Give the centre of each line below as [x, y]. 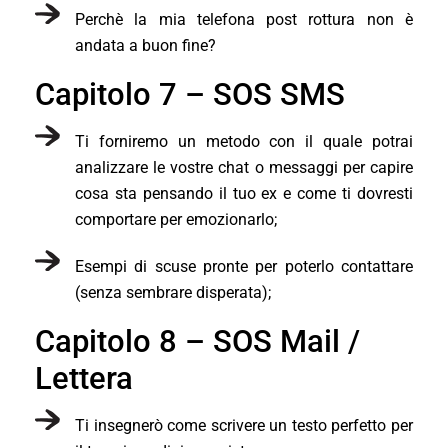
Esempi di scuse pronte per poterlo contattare [244, 266]
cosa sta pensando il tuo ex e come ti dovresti [244, 193]
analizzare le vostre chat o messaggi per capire [244, 167]
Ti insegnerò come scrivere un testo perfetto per [244, 425]
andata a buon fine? [145, 45]
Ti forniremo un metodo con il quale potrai [244, 141]
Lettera [84, 378]
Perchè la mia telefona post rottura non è [244, 19]
